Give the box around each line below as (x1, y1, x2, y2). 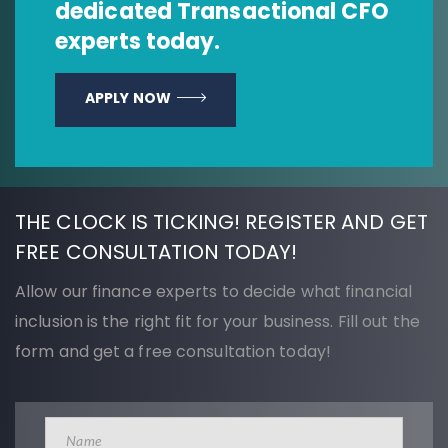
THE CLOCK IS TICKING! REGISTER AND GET (15, 207, 428, 236)
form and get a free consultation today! (15, 339, 331, 363)
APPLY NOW (85, 87, 171, 108)
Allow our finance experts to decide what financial (15, 279, 413, 303)
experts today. (55, 25, 221, 57)
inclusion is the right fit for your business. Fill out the (15, 309, 420, 333)
